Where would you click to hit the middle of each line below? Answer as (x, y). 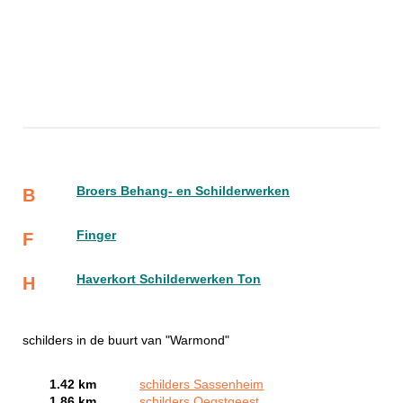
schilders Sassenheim (201, 384)
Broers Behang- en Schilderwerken (183, 191)
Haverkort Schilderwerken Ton (169, 279)
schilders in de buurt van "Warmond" (126, 340)
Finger (96, 235)
